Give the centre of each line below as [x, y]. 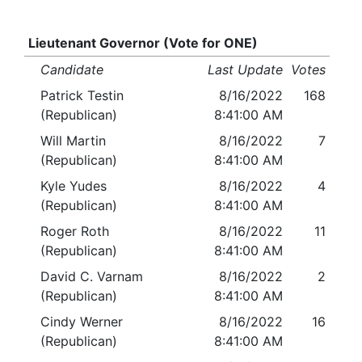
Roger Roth [75, 232]
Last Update [246, 70]
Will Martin [73, 141]
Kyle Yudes [74, 186]
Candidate [72, 70]
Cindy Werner [82, 322]
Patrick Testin [82, 96]
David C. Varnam [92, 277]
